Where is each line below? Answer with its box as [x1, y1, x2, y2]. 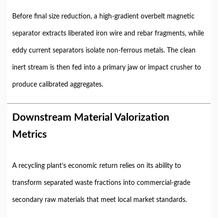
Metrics [12, 129, 47, 140]
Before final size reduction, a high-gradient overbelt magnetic [12, 13, 195, 20]
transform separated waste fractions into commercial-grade [12, 180, 190, 186]
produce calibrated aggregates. [12, 81, 103, 88]
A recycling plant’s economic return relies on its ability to [12, 163, 181, 169]
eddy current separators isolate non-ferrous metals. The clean [12, 47, 196, 54]
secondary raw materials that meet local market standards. [12, 197, 187, 203]
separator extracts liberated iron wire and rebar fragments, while [12, 30, 204, 37]
